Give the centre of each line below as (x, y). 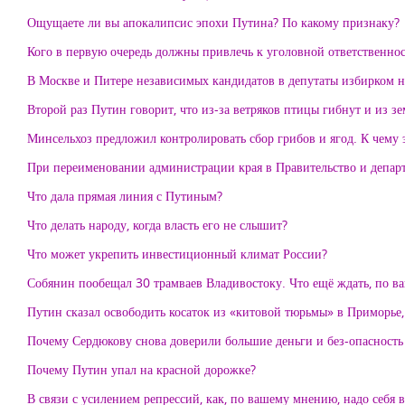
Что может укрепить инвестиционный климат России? (177, 254)
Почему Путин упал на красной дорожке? (141, 369)
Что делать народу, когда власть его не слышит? (157, 225)
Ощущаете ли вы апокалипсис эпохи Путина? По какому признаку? (213, 22)
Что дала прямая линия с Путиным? (125, 196)
